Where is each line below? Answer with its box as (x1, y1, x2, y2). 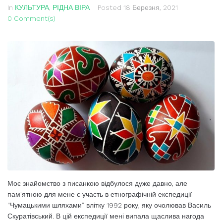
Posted (98, 3, 123, 11)
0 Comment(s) (7, 14, 55, 22)
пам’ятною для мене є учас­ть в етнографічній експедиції (7, 190, 192, 199)
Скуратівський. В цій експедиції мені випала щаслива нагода (7, 212, 204, 221)
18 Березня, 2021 (123, 3, 178, 11)
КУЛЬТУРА (15, 3, 49, 11)
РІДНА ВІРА (53, 3, 90, 11)
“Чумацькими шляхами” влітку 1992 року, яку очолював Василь (7, 201, 211, 210)
